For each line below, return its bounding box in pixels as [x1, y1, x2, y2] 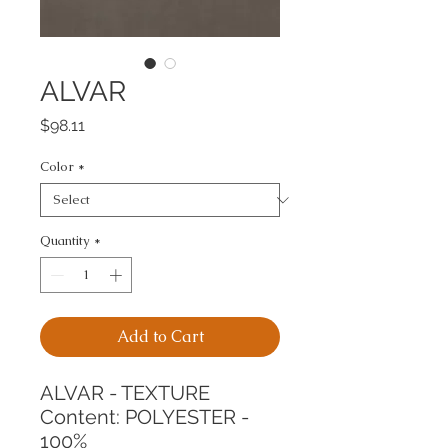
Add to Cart [116, 325, 204, 347]
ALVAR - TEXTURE [40, 380, 210, 405]
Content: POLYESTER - [40, 404, 249, 429]
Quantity [40, 232, 90, 249]
